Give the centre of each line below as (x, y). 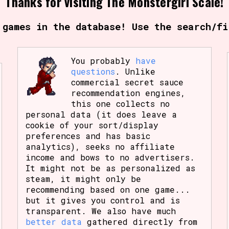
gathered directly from (139, 221)
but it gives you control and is (102, 200)
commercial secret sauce (128, 82)
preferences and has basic (88, 135)
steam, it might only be (83, 178)
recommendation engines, (129, 93)
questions (93, 71)
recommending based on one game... (108, 189)
